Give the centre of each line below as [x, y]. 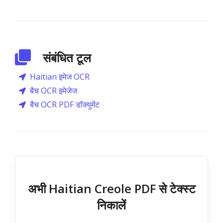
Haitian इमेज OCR [60, 77]
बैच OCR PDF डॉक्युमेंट [65, 105]
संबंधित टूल [67, 57]
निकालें [111, 205]
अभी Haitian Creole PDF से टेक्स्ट [111, 188]
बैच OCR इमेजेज [54, 91]
